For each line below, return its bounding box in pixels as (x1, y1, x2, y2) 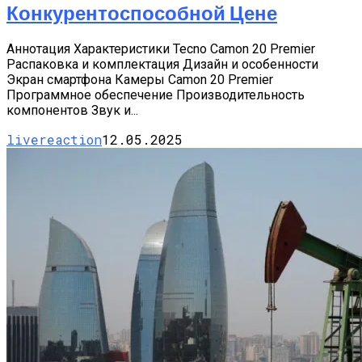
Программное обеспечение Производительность (6, 87, 305, 103)
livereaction (6, 131, 102, 149)
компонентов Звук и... (6, 103, 138, 119)
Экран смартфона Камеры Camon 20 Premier (6, 72, 273, 88)
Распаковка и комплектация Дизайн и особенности (6, 57, 318, 73)
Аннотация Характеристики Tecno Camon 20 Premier (6, 41, 315, 57)
